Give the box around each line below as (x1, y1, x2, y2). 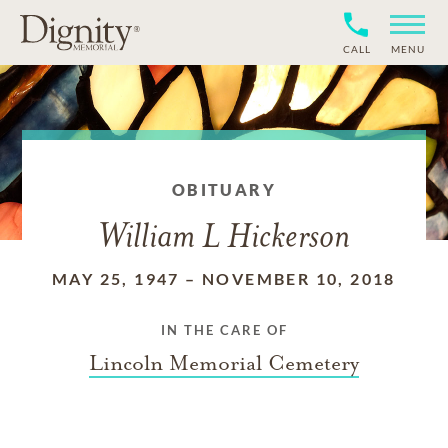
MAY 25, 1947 (52, 269, 180, 288)
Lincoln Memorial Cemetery (89, 350, 359, 376)
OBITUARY (171, 180, 277, 199)
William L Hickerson (98, 221, 350, 256)
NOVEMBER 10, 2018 (202, 269, 396, 288)
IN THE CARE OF (160, 322, 288, 338)
